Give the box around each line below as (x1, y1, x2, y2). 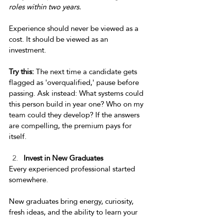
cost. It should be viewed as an (9, 32, 110, 46)
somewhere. (9, 172, 50, 187)
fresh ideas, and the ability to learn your (9, 205, 139, 219)
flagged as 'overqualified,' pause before (9, 75, 141, 89)
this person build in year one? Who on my (9, 97, 145, 111)
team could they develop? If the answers (9, 108, 141, 122)
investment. (9, 43, 48, 57)
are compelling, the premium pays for (9, 118, 134, 133)
